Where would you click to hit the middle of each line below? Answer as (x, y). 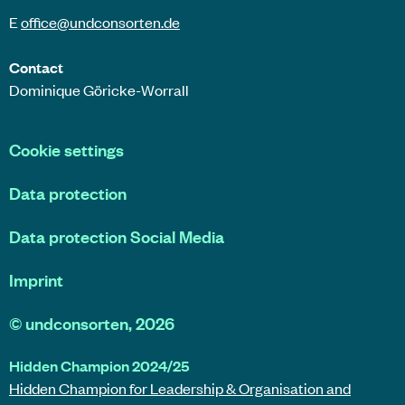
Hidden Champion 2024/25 (99, 366)
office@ (45, 22)
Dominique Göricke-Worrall (99, 90)
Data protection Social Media (117, 237)
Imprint (36, 280)
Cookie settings (66, 150)
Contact (36, 67)
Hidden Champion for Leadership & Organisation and (180, 388)
